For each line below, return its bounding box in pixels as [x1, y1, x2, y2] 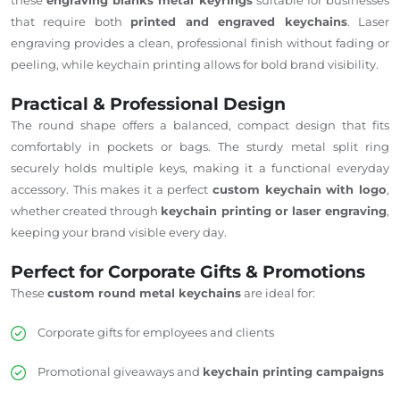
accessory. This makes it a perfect [11, 181, 212, 196]
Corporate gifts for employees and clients [37, 324, 274, 339]
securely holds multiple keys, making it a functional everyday [11, 160, 389, 175]
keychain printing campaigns [203, 363, 384, 379]
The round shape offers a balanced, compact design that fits [11, 117, 389, 132]
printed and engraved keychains [130, 13, 347, 29]
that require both [11, 13, 131, 29]
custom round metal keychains [47, 285, 241, 300]
